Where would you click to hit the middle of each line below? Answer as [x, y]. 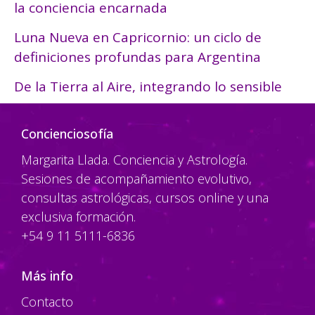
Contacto [47, 302]
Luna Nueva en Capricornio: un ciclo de [138, 37]
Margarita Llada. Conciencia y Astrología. [134, 160]
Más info [47, 276]
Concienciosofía [67, 134]
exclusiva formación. [78, 217]
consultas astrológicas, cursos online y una [145, 198]
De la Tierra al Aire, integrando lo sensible [148, 87]
